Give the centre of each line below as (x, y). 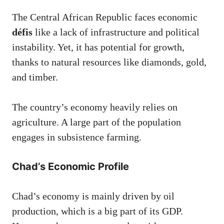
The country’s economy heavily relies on (95, 107)
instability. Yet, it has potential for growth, (98, 47)
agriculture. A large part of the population (96, 122)
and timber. (35, 77)
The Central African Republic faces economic (105, 17)
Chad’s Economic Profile (70, 167)
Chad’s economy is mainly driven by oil (93, 196)
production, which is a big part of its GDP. (97, 211)
